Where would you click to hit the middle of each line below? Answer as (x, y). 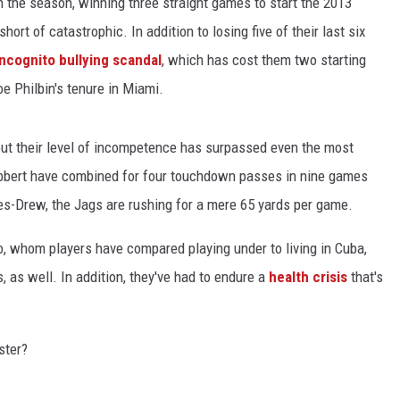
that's (365, 277)
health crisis (308, 277)
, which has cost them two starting (264, 60)
